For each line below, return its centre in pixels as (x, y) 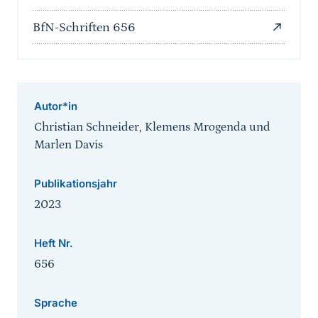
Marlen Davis (68, 145)
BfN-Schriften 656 (84, 28)
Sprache (56, 303)
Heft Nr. (54, 243)
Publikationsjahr (76, 184)
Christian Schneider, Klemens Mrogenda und (152, 127)
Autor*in (56, 106)
